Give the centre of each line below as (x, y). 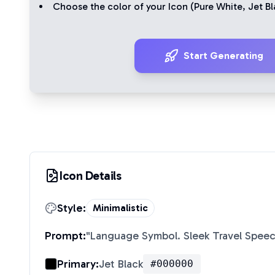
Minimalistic (120, 208)
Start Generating (223, 56)
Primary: (78, 264)
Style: (72, 208)
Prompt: (65, 236)
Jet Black (121, 264)
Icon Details (90, 176)
